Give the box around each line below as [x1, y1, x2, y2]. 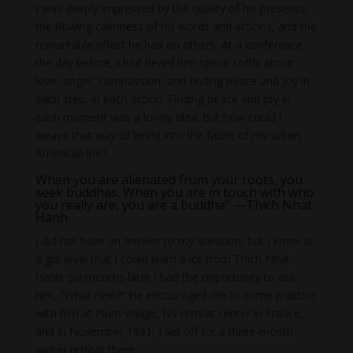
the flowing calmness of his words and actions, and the [35, 19, 317, 35]
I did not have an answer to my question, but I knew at [35, 233, 314, 249]
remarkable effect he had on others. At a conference [35, 37, 303, 53]
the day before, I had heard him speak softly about [35, 55, 294, 71]
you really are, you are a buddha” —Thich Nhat [35, 196, 312, 214]
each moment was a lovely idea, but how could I [35, 110, 282, 125]
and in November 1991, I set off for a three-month [35, 324, 293, 340]
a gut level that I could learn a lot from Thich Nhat [35, 251, 290, 267]
